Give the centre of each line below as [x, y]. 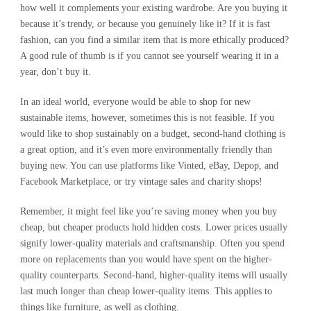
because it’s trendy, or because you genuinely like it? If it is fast [145, 24]
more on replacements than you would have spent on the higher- [146, 259]
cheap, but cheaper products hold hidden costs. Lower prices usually [154, 227]
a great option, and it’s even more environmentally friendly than [146, 149]
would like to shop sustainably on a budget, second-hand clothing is [153, 133]
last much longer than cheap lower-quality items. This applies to [146, 291]
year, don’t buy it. [56, 72]
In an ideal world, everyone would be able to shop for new [135, 101]
